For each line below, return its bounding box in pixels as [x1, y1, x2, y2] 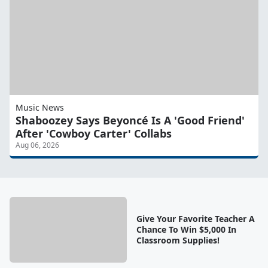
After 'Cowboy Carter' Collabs [16, 126, 172, 141]
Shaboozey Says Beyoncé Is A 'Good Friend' [16, 113, 245, 128]
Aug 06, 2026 [16, 140, 59, 151]
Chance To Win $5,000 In [136, 224, 236, 236]
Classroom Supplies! [136, 234, 220, 246]
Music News [16, 102, 64, 114]
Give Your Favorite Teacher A [136, 213, 255, 225]
